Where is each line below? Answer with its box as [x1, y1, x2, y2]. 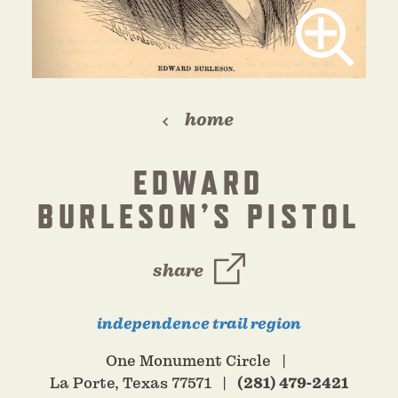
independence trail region [97, 314, 301, 334]
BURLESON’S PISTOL [37, 196, 361, 235]
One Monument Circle [105, 352, 271, 370]
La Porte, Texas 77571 [50, 374, 211, 393]
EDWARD [132, 163, 266, 202]
